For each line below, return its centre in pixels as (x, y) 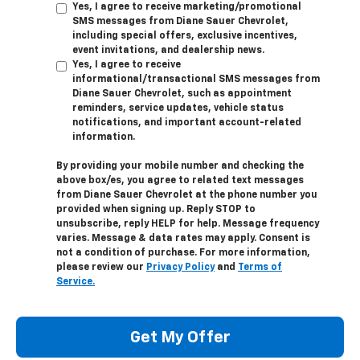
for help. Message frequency (247, 225)
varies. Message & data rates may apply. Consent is (183, 239)
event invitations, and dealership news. (168, 51)
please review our (101, 268)
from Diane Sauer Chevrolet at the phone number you (187, 196)
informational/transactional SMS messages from (196, 80)
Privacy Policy (180, 268)
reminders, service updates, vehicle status (178, 109)
